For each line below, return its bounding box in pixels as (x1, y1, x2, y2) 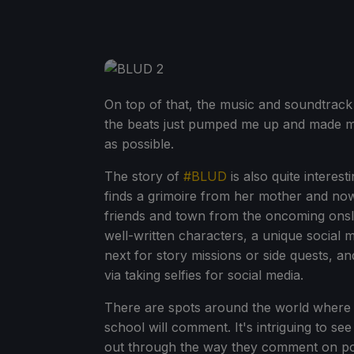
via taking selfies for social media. (104, 267, 303, 284)
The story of (104, 168, 183, 185)
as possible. (104, 136, 174, 153)
